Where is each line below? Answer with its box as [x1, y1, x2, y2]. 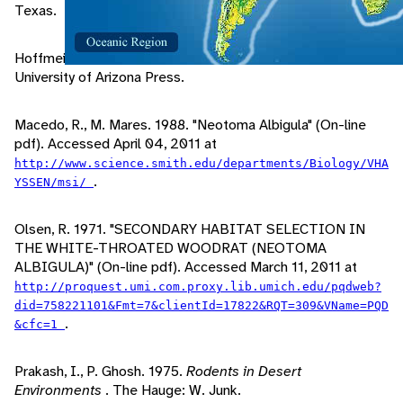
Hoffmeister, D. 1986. [14, 49, 151, 68]
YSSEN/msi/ [14, 175, 94, 190]
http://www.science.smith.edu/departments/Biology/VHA [14, 157, 389, 171]
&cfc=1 [14, 318, 65, 332]
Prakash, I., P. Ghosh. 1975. [14, 362, 186, 381]
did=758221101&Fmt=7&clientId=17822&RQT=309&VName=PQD [14, 299, 389, 313]
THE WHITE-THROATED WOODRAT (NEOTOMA [14, 238, 327, 258]
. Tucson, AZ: [284, 49, 365, 68]
